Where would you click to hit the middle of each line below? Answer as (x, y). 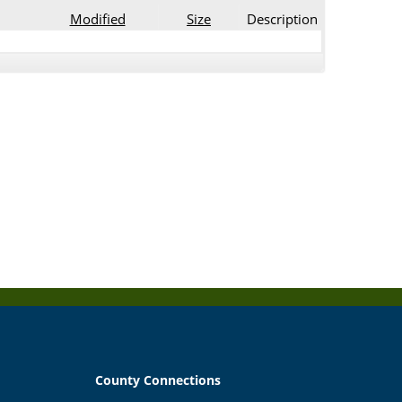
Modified (97, 18)
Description (282, 18)
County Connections (157, 380)
